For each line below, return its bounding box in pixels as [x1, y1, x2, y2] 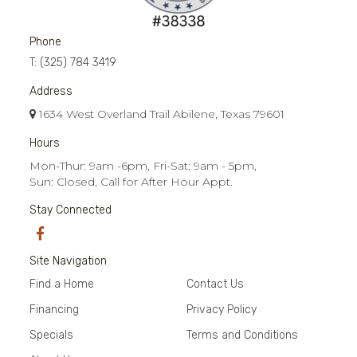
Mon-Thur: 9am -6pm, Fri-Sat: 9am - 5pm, [29, 159, 257, 174]
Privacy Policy [186, 303, 257, 317]
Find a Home [29, 277, 95, 292]
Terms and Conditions [186, 328, 298, 343]
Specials [29, 328, 74, 343]
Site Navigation [29, 254, 108, 269]
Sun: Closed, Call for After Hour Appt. [29, 175, 233, 190]
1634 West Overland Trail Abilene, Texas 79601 [39, 107, 285, 122]
